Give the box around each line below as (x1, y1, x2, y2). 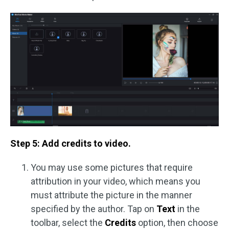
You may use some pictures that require (31, 162, 193, 173)
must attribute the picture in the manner (31, 190, 192, 201)
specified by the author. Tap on (31, 203, 156, 215)
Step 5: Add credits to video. (10, 138, 131, 149)
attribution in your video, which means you (31, 176, 200, 187)
